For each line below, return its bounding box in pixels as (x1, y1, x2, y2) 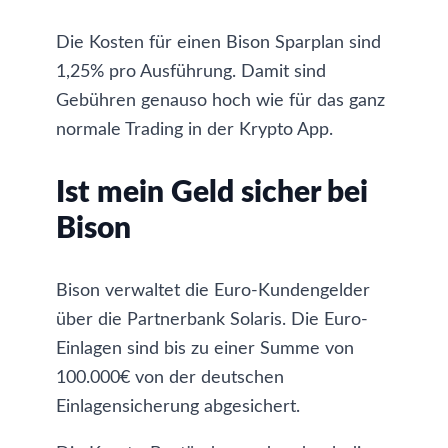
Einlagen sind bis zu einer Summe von (56, 340, 354, 358)
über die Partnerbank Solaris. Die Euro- (56, 311, 368, 329)
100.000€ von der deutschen (56, 369, 284, 387)
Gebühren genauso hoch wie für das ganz (56, 92, 385, 110)
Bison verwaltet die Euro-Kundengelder (56, 282, 370, 300)
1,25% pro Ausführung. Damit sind (56, 63, 326, 81)
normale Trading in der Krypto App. (56, 121, 333, 139)
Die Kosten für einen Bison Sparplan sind (56, 34, 381, 52)
